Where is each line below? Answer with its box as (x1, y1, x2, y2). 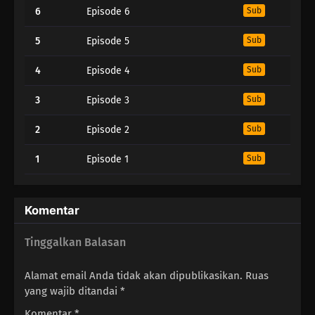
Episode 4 (86, 64, 129, 77)
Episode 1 (86, 153, 129, 165)
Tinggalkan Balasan (25, 235, 126, 249)
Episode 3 (86, 94, 129, 106)
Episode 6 (86, 5, 129, 18)
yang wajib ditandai (25, 284, 120, 297)
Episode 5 (86, 34, 129, 47)
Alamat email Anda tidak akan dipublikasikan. (25, 269, 243, 282)
